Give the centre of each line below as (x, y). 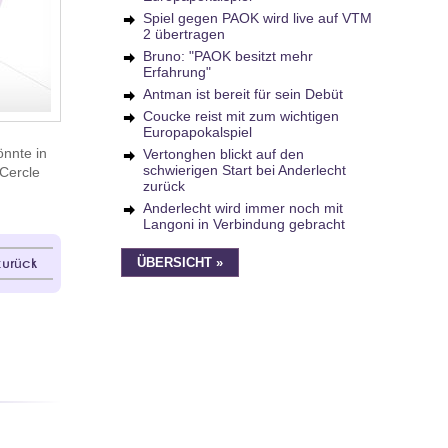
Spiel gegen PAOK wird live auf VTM (257, 18)
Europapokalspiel (197, 132)
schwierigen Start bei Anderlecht (244, 170)
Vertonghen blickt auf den (223, 154)
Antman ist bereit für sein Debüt (243, 94)
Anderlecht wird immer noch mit (243, 208)
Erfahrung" (177, 72)
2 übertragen (184, 34)
